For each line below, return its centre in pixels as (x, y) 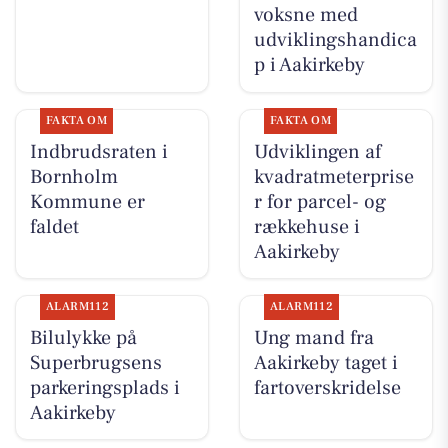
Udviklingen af (317, 151)
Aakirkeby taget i (325, 362)
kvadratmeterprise (333, 176)
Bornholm (73, 176)
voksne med (305, 15)
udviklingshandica (335, 40)
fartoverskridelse (327, 387)
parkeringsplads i (104, 387)
